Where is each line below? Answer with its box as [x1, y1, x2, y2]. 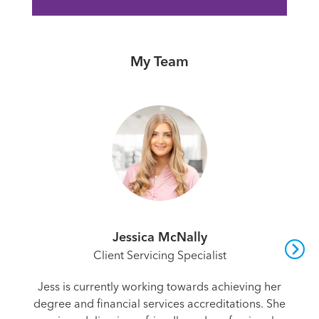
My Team [130, 53, 189, 70]
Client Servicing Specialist [93, 249, 226, 262]
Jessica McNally [112, 229, 207, 245]
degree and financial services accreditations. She [33, 297, 286, 310]
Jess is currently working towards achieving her [38, 280, 281, 293]
